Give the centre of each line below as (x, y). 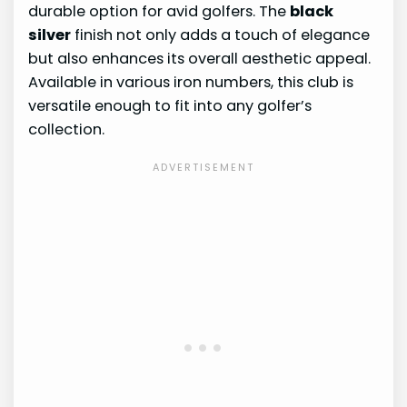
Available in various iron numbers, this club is (191, 83)
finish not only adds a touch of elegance (221, 35)
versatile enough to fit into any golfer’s (170, 106)
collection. (67, 130)
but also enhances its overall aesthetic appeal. (200, 59)
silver (50, 35)
